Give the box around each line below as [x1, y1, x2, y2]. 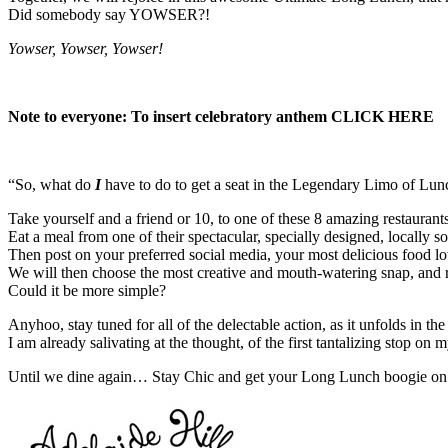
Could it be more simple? [8, 281, 166, 299]
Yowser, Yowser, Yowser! [8, 39, 163, 57]
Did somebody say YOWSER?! [8, 5, 210, 23]
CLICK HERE [331, 107, 434, 125]
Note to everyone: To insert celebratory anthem [8, 107, 331, 125]
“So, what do [8, 175, 95, 193]
